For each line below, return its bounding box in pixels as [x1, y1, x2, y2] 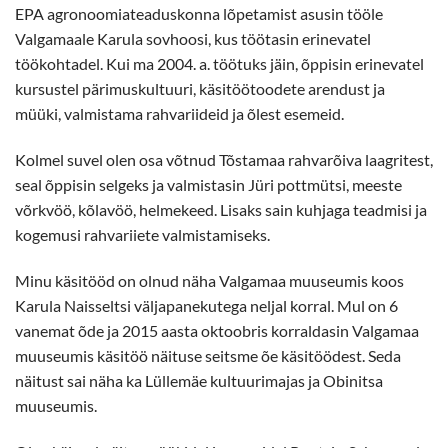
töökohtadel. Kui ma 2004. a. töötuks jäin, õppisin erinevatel [15, 54, 424, 74]
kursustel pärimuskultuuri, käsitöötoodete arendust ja [15, 79, 385, 99]
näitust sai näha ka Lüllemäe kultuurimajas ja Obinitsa [15, 370, 383, 390]
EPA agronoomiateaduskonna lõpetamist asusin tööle [15, 4, 383, 24]
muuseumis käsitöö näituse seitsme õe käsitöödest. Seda [15, 345, 401, 365]
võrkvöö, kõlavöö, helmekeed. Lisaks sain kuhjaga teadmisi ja [15, 199, 427, 219]
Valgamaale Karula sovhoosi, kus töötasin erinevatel [15, 29, 371, 49]
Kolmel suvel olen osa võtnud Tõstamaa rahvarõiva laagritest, [15, 149, 433, 169]
